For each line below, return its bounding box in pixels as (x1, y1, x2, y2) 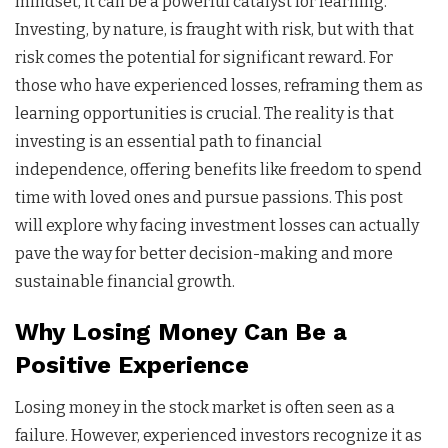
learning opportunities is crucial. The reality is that (15, 103, 394, 123)
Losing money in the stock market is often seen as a (15, 397, 395, 417)
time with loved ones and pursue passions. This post (15, 187, 403, 207)
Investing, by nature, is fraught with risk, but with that (15, 19, 414, 39)
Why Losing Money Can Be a (15, 317, 347, 346)
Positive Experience (15, 350, 249, 379)
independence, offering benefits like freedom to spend (15, 159, 422, 179)
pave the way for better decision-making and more (15, 243, 393, 263)
